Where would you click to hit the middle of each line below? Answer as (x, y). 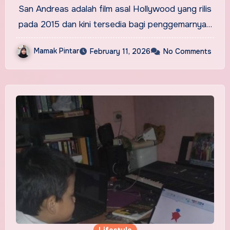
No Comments (187, 52)
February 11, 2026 (120, 52)
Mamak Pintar (56, 51)
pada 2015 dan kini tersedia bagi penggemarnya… (115, 25)
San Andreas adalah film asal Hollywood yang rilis (115, 9)
